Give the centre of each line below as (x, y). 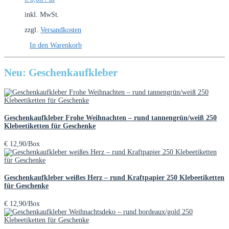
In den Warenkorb (56, 45)
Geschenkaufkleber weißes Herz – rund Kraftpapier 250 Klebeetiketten (114, 178)
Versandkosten (61, 30)
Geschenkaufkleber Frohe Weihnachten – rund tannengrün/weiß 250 (110, 118)
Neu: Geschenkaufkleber (61, 73)
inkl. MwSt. (42, 14)
